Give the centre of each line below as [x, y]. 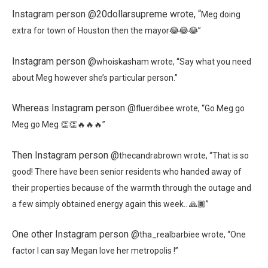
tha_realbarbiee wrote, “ [185, 235]
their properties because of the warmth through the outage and [132, 188]
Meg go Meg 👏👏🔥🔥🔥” [60, 125]
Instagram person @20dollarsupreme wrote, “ [106, 14]
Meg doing [221, 15]
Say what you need [215, 61]
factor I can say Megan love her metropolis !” [96, 251]
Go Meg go [225, 109]
